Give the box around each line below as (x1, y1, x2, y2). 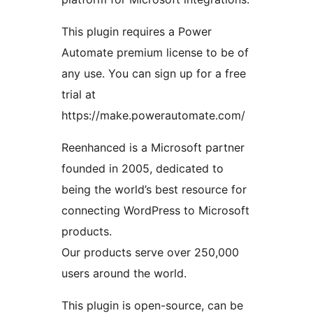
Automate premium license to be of (61, 45, 249, 59)
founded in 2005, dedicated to (61, 161, 224, 175)
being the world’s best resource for (61, 182, 247, 196)
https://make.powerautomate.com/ (61, 108, 245, 122)
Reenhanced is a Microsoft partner (61, 140, 245, 154)
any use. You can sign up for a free (61, 66, 246, 80)
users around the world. (61, 265, 187, 280)
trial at (61, 87, 96, 101)
